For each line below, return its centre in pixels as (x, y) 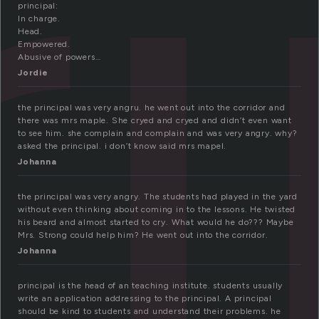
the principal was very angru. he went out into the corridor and (152, 108)
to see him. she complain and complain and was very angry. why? (158, 134)
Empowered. (44, 45)
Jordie (33, 73)
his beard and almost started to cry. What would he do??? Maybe (156, 223)
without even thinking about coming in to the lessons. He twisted (157, 210)
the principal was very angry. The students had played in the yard (158, 197)
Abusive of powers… (59, 57)
